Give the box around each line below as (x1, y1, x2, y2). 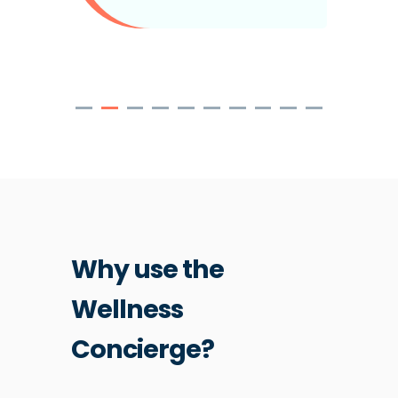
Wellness (71, 291, 183, 328)
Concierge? (71, 331, 214, 368)
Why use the (71, 251, 224, 288)
